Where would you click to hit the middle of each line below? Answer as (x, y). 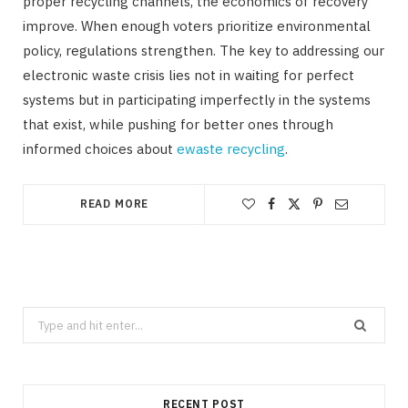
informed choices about (100, 149)
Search (41, 318)
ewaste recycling (231, 149)
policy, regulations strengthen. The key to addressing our (204, 51)
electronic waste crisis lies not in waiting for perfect (189, 76)
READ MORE (114, 204)
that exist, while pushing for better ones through (178, 125)
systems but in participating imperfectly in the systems (197, 100)
